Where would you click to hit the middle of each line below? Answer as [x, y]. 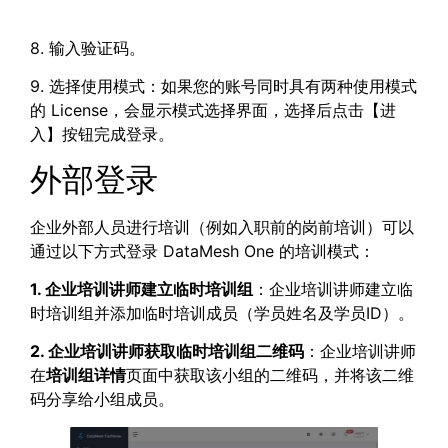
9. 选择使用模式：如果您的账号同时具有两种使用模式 [223, 86]
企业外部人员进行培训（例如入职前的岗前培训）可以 [222, 226]
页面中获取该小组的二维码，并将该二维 [270, 375]
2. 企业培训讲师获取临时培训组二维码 [167, 351]
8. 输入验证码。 [87, 47]
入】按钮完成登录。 [102, 134]
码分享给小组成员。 [102, 399]
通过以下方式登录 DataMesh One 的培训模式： [202, 250]
